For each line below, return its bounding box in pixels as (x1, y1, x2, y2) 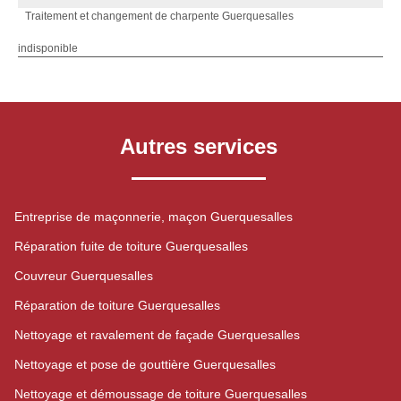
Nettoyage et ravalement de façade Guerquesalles (14, 328, 300, 342)
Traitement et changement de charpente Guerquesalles (25, 10, 294, 22)
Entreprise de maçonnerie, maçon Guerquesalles (14, 209, 293, 224)
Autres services (120, 134, 277, 158)
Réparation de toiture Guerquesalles (14, 298, 220, 312)
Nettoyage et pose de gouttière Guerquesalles (14, 357, 276, 371)
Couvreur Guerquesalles (14, 269, 153, 283)
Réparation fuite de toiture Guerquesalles (14, 239, 248, 253)
